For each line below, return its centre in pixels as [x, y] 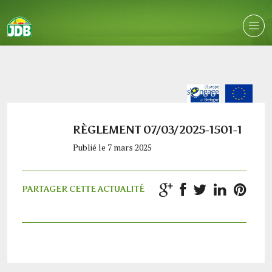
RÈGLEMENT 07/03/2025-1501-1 [158, 130]
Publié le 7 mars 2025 [112, 147]
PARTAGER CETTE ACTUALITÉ [83, 189]
